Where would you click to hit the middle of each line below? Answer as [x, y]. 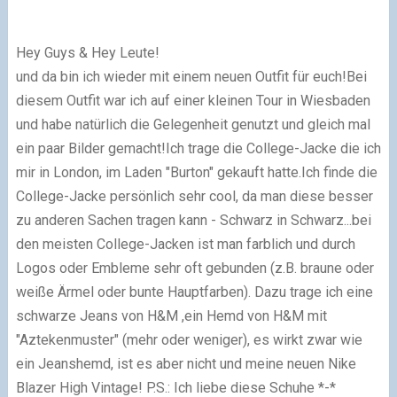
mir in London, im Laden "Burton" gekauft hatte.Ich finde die [196, 172]
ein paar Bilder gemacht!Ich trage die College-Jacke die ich [198, 148]
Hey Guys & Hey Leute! [87, 52]
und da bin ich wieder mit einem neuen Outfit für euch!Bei [191, 76]
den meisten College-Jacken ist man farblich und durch [185, 244]
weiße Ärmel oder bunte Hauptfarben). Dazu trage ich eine [194, 292]
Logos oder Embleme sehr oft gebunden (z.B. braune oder [195, 268]
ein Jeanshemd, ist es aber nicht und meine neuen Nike [186, 363]
